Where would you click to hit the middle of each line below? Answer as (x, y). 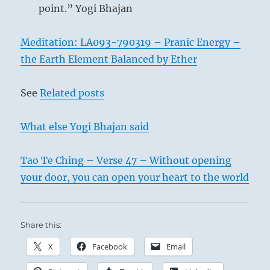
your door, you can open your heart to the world (135, 177)
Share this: (41, 224)
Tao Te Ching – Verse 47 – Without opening (126, 160)
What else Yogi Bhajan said (85, 126)
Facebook (110, 246)
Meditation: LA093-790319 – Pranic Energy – (131, 42)
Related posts (72, 93)
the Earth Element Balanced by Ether (109, 59)
